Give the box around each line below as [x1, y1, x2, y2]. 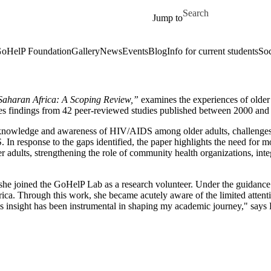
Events [122, 46, 148, 56]
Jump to [152, 13, 183, 23]
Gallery [71, 46, 100, 56]
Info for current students [167, 46, 258, 56]
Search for [183, 2, 222, 13]
